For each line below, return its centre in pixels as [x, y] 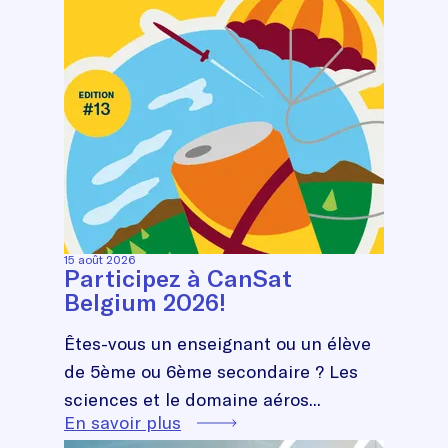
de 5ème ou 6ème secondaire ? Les [211, 371]
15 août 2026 [99, 259]
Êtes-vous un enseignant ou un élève [217, 343]
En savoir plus [122, 422]
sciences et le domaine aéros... [192, 399]
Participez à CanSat [178, 277]
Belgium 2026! [145, 301]
